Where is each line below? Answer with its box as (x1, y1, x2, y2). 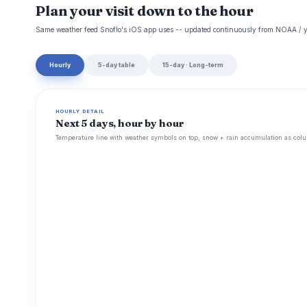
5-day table (98, 61, 135, 69)
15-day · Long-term (162, 61, 223, 69)
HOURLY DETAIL (56, 108, 106, 115)
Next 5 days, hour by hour (56, 117, 184, 130)
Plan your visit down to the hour (36, 2, 254, 20)
